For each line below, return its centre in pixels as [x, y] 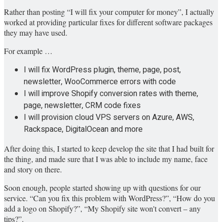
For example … [28, 51]
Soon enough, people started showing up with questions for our [102, 188]
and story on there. [33, 169]
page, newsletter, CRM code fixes [82, 106]
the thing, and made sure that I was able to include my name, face [106, 159]
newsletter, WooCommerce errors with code [100, 82]
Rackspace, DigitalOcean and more [83, 130]
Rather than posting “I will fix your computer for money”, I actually [109, 12]
